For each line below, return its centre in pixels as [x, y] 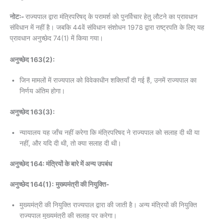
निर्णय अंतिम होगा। [42, 91]
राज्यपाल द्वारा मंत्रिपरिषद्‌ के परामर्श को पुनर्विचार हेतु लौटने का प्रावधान [111, 17]
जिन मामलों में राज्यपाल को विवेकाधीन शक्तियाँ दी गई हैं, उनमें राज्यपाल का [108, 80]
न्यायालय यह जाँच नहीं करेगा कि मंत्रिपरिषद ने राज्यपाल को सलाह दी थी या [109, 132]
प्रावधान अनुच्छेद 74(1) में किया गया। [56, 38]
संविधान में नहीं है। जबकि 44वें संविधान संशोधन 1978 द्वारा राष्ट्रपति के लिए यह [107, 28]
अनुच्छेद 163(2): [33, 60]
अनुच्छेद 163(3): [32, 112]
